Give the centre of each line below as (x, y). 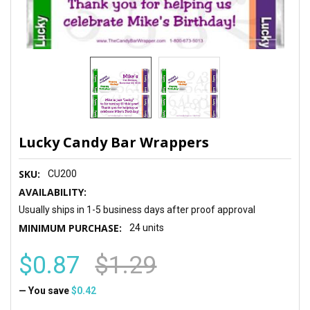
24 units (147, 227)
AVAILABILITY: (53, 192)
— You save (44, 290)
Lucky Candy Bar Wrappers (114, 142)
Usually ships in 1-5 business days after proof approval (137, 209)
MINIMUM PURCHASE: (71, 228)
